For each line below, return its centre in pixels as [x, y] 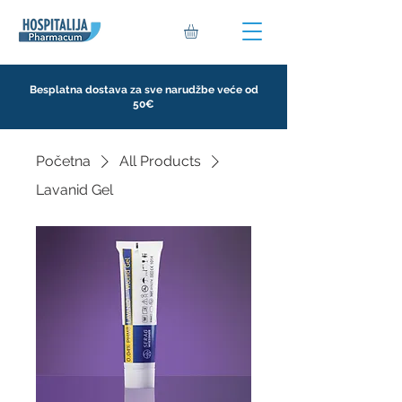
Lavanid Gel [74, 189]
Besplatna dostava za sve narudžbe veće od [144, 89]
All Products [160, 161]
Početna [63, 161]
